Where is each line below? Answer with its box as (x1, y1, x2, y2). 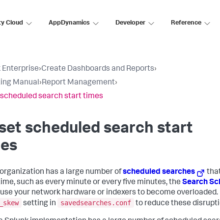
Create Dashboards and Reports (41, 65, 154, 73)
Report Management (42, 79, 115, 87)
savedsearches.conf (60, 198, 131, 207)
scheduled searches (123, 168, 195, 176)
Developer (115, 20, 145, 27)
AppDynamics (49, 20, 90, 27)
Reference (171, 20, 201, 27)
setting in (22, 199, 57, 208)
